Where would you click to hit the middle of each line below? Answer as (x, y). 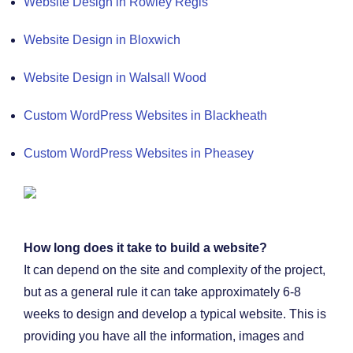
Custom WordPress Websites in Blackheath (145, 115)
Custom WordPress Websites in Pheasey (139, 153)
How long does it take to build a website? (145, 247)
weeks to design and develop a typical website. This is (175, 314)
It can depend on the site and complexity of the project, (175, 269)
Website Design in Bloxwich (102, 39)
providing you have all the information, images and (164, 336)
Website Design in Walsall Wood (115, 77)
